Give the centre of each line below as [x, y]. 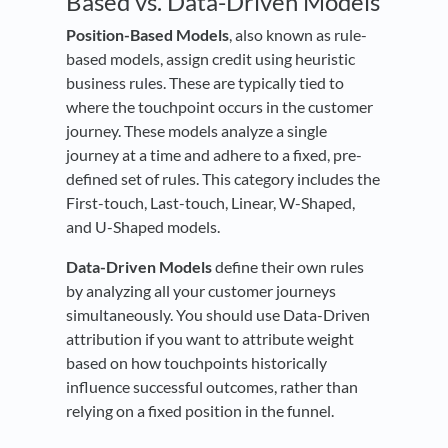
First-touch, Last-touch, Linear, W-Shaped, [210, 202]
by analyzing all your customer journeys [201, 290]
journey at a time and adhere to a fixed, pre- [214, 154]
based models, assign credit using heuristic [210, 58]
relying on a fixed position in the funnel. [200, 410]
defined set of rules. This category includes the [223, 178]
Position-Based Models [147, 34]
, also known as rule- [298, 34]
